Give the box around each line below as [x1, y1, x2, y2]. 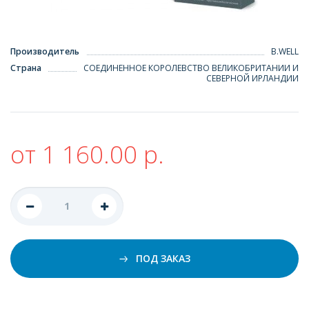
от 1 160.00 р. [10, 137, 164, 171]
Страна [10, 62, 41, 74]
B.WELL [271, 46, 299, 58]
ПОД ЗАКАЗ [132, 251, 190, 265]
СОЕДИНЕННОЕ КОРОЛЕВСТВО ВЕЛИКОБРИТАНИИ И [83, 62, 299, 74]
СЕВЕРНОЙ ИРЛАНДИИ [206, 72, 299, 85]
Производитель [10, 46, 79, 58]
